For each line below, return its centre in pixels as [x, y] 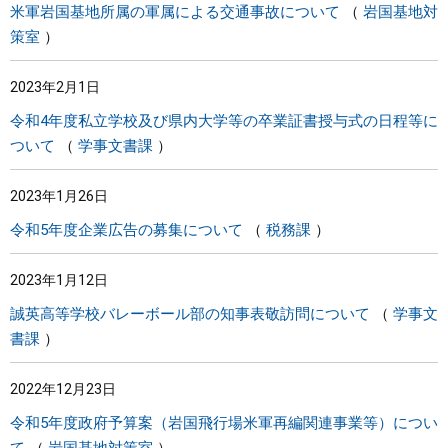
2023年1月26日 [59, 196]
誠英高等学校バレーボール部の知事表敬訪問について [190, 314]
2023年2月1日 [55, 87]
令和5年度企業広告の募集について [126, 230]
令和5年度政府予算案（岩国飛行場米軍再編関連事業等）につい [224, 423]
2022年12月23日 [63, 389]
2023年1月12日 [59, 280]
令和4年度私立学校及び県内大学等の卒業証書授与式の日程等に [224, 121]
